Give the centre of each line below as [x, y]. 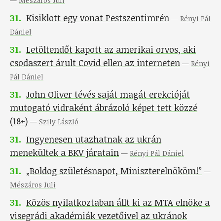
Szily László [59, 122]
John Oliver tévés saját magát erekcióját [108, 94]
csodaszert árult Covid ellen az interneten [95, 63]
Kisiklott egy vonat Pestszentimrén [98, 18]
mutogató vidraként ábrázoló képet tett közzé [104, 108]
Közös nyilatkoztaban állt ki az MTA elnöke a [118, 203]
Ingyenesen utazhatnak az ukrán [94, 139]
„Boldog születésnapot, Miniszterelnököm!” [114, 171]
